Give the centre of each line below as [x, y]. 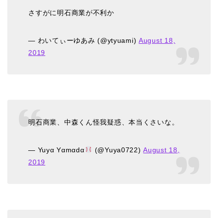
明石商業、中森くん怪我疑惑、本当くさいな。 [104, 122]
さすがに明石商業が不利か [71, 12]
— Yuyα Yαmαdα [56, 150]
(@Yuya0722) [118, 150]
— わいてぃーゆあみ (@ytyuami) [84, 40]
